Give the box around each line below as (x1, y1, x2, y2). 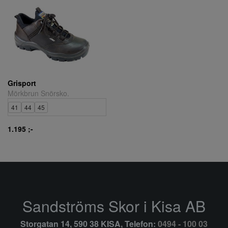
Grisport (8, 77, 36, 88)
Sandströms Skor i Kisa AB (22, 194, 206, 217)
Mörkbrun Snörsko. (8, 88, 69, 98)
